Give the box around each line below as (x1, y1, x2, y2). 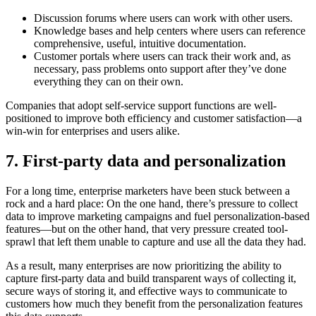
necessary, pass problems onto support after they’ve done (34, 62, 286, 75)
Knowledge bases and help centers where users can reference (34, 24, 305, 37)
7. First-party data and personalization (6, 151, 286, 170)
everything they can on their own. (34, 75, 186, 87)
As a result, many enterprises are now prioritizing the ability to (6, 259, 281, 272)
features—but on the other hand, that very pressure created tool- (6, 222, 288, 235)
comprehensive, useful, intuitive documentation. (34, 37, 246, 49)
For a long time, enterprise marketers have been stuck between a (6, 184, 290, 197)
